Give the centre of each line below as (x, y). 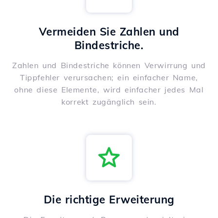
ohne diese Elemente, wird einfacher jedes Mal (109, 90)
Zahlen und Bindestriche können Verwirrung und (109, 65)
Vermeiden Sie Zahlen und (109, 32)
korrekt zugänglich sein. (109, 102)
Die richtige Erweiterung (109, 200)
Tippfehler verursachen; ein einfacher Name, (109, 78)
